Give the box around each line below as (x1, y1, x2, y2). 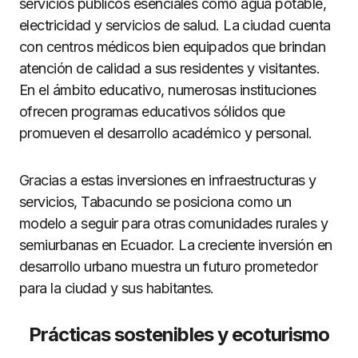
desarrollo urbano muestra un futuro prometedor (19, 257, 318, 275)
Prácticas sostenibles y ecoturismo (28, 322, 330, 346)
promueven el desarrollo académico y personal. (19, 124, 312, 141)
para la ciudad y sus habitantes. (19, 279, 214, 296)
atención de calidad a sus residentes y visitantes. (19, 59, 320, 77)
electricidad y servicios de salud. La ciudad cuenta (19, 16, 331, 34)
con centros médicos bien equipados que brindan (19, 38, 326, 55)
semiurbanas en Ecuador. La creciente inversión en (19, 236, 332, 253)
